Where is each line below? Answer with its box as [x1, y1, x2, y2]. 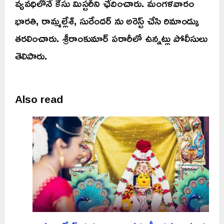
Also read [15, 89, 63, 109]
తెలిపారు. [15, 45, 47, 66]
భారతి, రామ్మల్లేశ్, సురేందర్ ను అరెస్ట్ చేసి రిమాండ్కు [15, 10, 199, 31]
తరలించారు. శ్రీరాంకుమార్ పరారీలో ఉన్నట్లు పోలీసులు [15, 28, 207, 48]
